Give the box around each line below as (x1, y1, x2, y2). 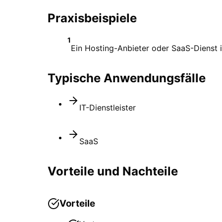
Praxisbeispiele (48, 10, 137, 25)
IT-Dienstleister (79, 103, 136, 113)
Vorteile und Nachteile (48, 164, 178, 179)
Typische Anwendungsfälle (48, 70, 206, 85)
